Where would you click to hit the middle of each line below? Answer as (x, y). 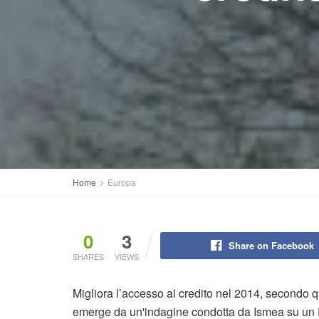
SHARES (88, 256)
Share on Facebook (271, 245)
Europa (122, 182)
